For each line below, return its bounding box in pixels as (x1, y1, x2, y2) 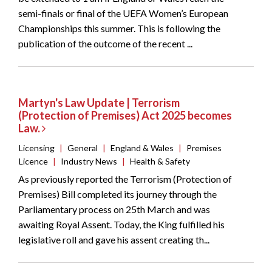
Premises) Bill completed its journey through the (18, 188, 217, 200)
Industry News (61, 156, 117, 167)
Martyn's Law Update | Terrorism (18, 96, 180, 110)
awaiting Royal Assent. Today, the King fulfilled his (18, 219, 225, 231)
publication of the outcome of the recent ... (18, 38, 192, 50)
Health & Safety (130, 156, 190, 167)
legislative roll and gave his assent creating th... (18, 234, 209, 246)
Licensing (19, 143, 55, 154)
